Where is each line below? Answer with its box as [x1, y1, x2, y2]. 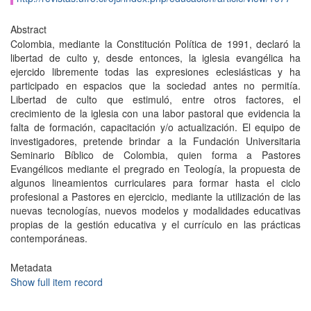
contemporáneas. [10, 231, 87, 245]
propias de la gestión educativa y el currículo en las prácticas [10, 217, 301, 231]
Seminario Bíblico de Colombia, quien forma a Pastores [10, 148, 301, 162]
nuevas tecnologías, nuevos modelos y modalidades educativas [10, 203, 301, 217]
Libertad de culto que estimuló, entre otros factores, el [10, 92, 301, 106]
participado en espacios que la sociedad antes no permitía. [10, 78, 301, 92]
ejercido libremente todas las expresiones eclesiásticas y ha [10, 65, 301, 78]
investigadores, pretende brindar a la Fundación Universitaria [10, 134, 301, 148]
